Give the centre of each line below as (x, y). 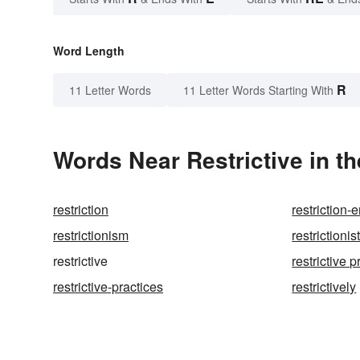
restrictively (324, 287)
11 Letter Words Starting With (258, 90)
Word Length (89, 51)
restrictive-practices (108, 287)
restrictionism (91, 235)
